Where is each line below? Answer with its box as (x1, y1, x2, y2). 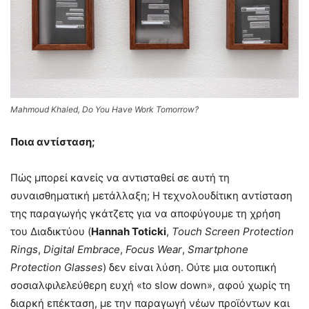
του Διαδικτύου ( (10, 225, 91, 239)
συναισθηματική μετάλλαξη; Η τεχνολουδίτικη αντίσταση (10, 189, 292, 203)
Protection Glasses (10, 261, 103, 275)
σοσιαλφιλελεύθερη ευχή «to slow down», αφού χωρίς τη (10, 279, 290, 292)
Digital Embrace (43, 243, 120, 257)
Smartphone (188, 243, 248, 257)
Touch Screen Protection (172, 225, 294, 239)
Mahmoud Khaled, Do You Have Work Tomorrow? (10, 104, 199, 115)
